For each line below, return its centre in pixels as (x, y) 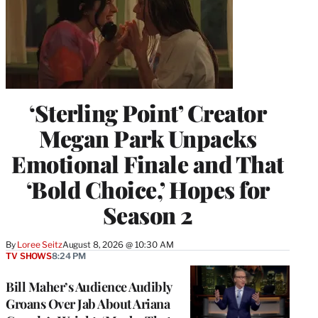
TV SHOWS (29, 256)
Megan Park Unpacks (148, 138)
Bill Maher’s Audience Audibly (89, 286)
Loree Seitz (40, 244)
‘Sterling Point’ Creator (148, 112)
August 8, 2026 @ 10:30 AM (118, 244)
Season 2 (148, 214)
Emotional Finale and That (148, 163)
